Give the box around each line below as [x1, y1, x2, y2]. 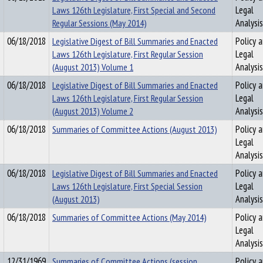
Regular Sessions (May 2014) [52, 16, 147, 29]
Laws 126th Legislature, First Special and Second [52, 4, 215, 16]
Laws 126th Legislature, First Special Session [52, 180, 203, 193]
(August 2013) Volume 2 [52, 104, 133, 117]
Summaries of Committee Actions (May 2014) [52, 211, 207, 224]
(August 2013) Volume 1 [52, 60, 133, 73]
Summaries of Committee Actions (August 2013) [52, 123, 217, 136]
